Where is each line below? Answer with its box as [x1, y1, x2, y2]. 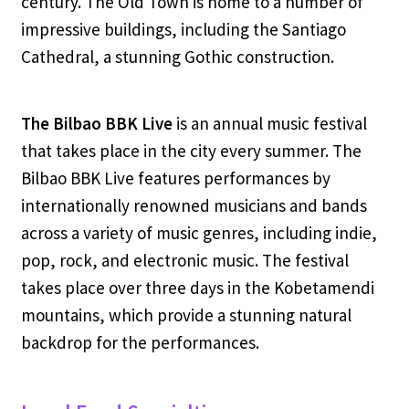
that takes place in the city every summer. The [20, 139, 362, 162]
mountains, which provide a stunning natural [20, 303, 351, 326]
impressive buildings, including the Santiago [20, 17, 346, 40]
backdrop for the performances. [20, 330, 259, 353]
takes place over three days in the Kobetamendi [20, 276, 374, 299]
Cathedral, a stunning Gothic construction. [20, 45, 334, 68]
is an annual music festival [175, 111, 367, 134]
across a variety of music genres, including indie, [20, 221, 377, 244]
